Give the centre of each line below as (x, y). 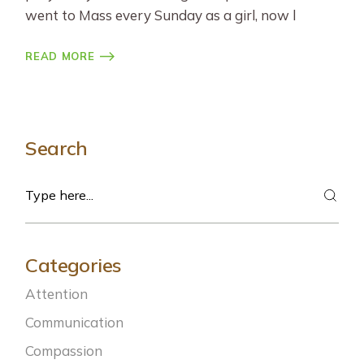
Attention (57, 294)
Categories (74, 265)
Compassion (64, 351)
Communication (75, 322)
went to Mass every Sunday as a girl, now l (161, 15)
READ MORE (60, 56)
